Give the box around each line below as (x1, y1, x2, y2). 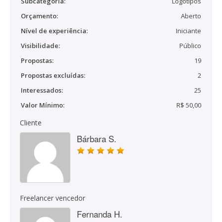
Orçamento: (21, 11, 58, 20)
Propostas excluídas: (21, 71, 85, 80)
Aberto (181, 11, 201, 20)
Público (179, 41, 201, 50)
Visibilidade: (21, 41, 60, 50)
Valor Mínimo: (21, 101, 64, 110)
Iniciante (176, 26, 201, 35)
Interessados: (21, 86, 63, 95)
